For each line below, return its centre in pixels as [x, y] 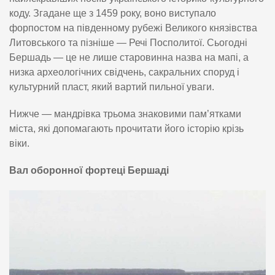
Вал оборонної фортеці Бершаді [89, 171]
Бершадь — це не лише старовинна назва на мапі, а [129, 58]
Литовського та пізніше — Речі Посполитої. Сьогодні [128, 43]
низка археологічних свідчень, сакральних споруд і [124, 72]
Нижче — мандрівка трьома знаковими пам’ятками [125, 114]
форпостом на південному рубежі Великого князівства [133, 28]
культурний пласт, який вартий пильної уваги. [112, 87]
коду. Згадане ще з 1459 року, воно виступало [113, 14]
